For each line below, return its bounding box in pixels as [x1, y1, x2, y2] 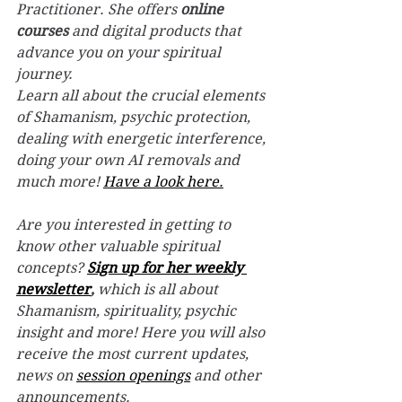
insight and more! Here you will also [16, 323, 268, 341]
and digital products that [68, 22, 245, 39]
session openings [76, 366, 190, 384]
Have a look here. [103, 172, 223, 190]
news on [16, 366, 76, 384]
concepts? [16, 258, 87, 276]
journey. [16, 65, 73, 83]
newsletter [16, 280, 91, 298]
